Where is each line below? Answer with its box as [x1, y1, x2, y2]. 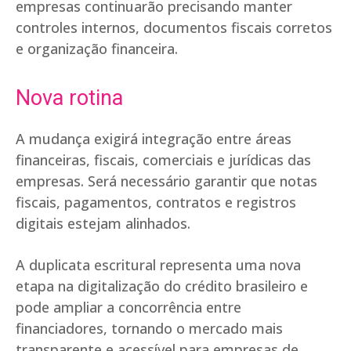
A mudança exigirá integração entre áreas [16, 129, 291, 149]
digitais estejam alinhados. [16, 214, 190, 233]
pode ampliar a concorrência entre [16, 298, 241, 317]
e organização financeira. [16, 39, 178, 59]
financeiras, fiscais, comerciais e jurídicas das [16, 150, 311, 170]
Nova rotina [16, 85, 123, 111]
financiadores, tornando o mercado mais [16, 319, 283, 338]
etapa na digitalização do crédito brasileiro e [16, 277, 308, 296]
